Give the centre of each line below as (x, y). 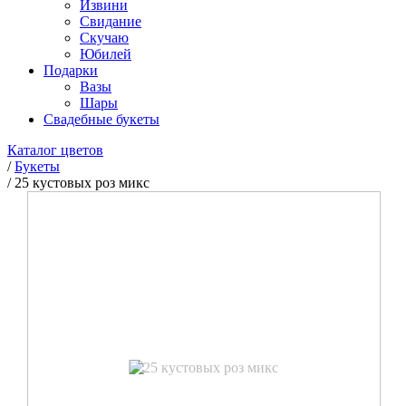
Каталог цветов (55, 150)
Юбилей (106, 54)
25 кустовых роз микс (82, 183)
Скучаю (104, 38)
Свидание (111, 21)
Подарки (71, 70)
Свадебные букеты (101, 119)
